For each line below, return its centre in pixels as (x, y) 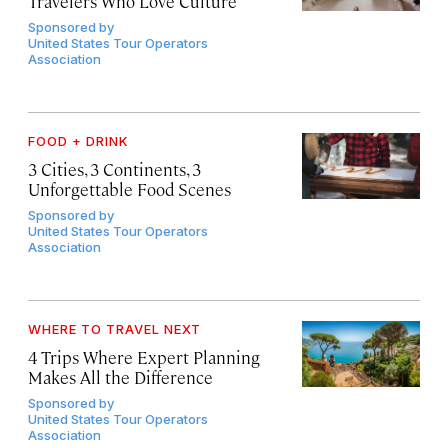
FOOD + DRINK (78, 141)
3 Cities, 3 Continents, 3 (114, 169)
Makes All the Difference (120, 377)
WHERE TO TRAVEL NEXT (114, 329)
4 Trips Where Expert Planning (144, 357)
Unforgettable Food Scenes (129, 189)
